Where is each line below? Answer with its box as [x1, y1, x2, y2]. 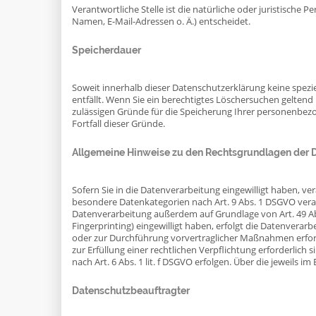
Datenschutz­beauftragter [72, 285, 190, 296]
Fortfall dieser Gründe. [72, 118, 165, 130]
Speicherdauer [72, 44, 141, 56]
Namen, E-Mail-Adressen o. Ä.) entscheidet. [72, 16, 250, 28]
